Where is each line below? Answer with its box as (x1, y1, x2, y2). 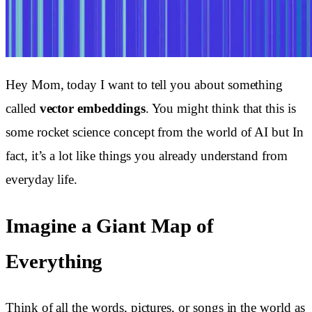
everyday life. (6, 172, 78, 187)
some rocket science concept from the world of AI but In (6, 125, 304, 139)
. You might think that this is (145, 101, 296, 116)
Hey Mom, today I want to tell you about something (6, 77, 283, 92)
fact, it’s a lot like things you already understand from (6, 148, 288, 163)
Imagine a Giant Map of (6, 214, 214, 237)
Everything (6, 249, 103, 272)
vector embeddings (39, 101, 146, 116)
